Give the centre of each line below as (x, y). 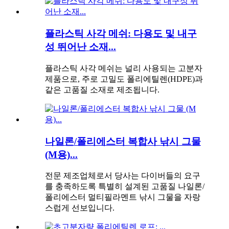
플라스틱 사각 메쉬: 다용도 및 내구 (121, 34)
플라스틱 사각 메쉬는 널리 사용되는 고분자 (124, 68)
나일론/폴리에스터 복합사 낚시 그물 (123, 141)
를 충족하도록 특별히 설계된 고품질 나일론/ (125, 187)
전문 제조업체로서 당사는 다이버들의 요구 (123, 176)
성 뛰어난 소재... (81, 47)
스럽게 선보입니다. (80, 208)
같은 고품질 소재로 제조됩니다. (102, 89)
